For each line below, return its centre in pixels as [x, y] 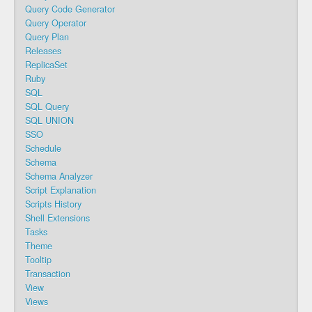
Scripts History [53, 204]
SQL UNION [49, 120]
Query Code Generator [70, 9]
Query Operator [56, 23]
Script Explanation [61, 190]
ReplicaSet [46, 64]
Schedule [43, 148]
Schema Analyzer [59, 176]
